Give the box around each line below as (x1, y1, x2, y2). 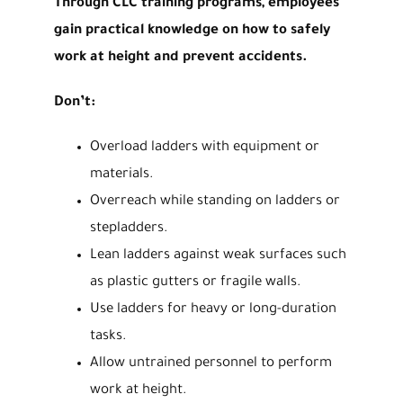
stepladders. (89, 220, 167, 237)
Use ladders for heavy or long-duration (89, 301, 336, 318)
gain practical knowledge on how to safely (53, 22, 330, 39)
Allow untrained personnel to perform (89, 355, 332, 372)
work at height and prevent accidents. (53, 49, 308, 66)
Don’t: (53, 94, 95, 111)
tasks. (89, 328, 126, 345)
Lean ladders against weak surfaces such (89, 247, 346, 264)
